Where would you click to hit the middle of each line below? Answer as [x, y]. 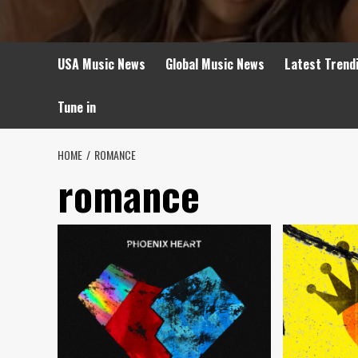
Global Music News [215, 64]
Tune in [77, 107]
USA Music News [101, 64]
